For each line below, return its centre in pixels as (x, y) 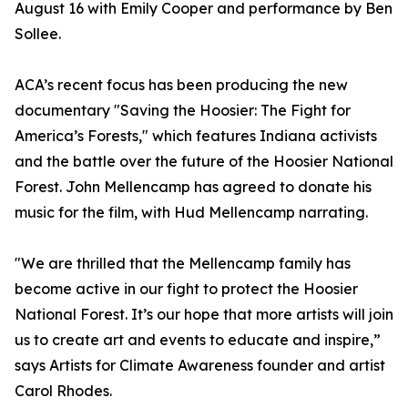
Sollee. (38, 34)
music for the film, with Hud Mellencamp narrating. (191, 213)
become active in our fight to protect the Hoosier (186, 289)
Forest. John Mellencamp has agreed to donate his (193, 187)
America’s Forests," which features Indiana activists (196, 136)
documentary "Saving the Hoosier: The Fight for (183, 111)
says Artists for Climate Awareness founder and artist (200, 366)
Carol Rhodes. (63, 391)
